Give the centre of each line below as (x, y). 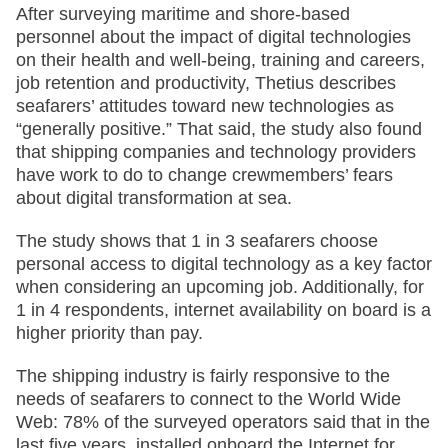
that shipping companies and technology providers (216, 151)
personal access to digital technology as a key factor (224, 263)
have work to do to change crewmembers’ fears (204, 174)
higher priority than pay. (109, 332)
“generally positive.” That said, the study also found (219, 128)
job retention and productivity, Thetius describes (206, 82)
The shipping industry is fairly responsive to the (203, 375)
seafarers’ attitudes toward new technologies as (205, 105)
